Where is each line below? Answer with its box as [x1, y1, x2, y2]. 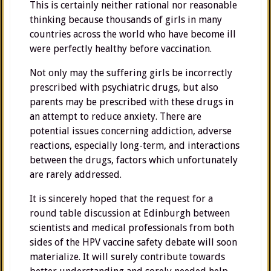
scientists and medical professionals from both [30, 222, 234, 233]
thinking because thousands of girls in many [30, 14, 222, 25]
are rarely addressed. [30, 169, 122, 180]
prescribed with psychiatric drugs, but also [30, 82, 218, 93]
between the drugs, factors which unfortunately [30, 154, 238, 166]
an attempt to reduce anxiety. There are [30, 111, 201, 122]
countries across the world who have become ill [30, 28, 236, 40]
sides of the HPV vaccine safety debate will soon [30, 237, 237, 248]
